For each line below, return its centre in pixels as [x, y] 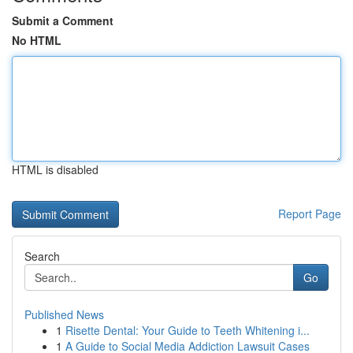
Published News [64, 314]
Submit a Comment [63, 20]
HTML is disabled [55, 169]
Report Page [310, 214]
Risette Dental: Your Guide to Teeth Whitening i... [188, 330]
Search [42, 256]
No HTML [37, 40]
